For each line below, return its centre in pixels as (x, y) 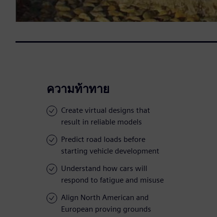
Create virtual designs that (106, 110)
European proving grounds (106, 209)
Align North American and (105, 198)
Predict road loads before (103, 139)
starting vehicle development (110, 151)
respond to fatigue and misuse (112, 180)
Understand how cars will (104, 169)
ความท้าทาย (78, 89)
